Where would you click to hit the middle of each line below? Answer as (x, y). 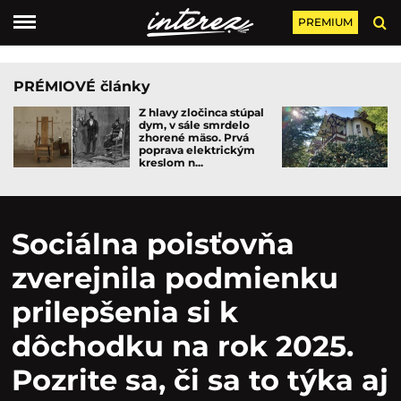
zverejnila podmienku (175, 278)
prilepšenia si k (125, 312)
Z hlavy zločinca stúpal (201, 112)
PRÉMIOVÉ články (82, 86)
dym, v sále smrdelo (194, 125)
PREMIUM (325, 22)
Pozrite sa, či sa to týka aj (200, 380)
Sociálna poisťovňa (153, 244)
